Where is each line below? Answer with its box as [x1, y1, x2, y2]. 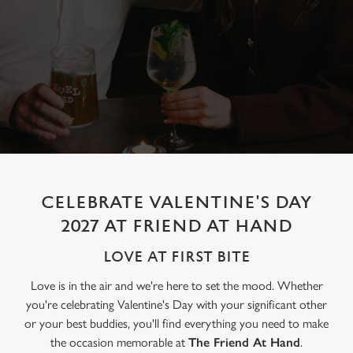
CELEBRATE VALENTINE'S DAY [41, 193, 312, 213]
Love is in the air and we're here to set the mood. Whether [30, 278, 323, 293]
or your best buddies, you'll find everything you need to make [24, 316, 329, 331]
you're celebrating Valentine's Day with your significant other [26, 297, 327, 312]
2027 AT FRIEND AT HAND [61, 217, 292, 236]
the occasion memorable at [50, 335, 188, 350]
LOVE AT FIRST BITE [102, 249, 251, 266]
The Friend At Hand [188, 335, 300, 350]
